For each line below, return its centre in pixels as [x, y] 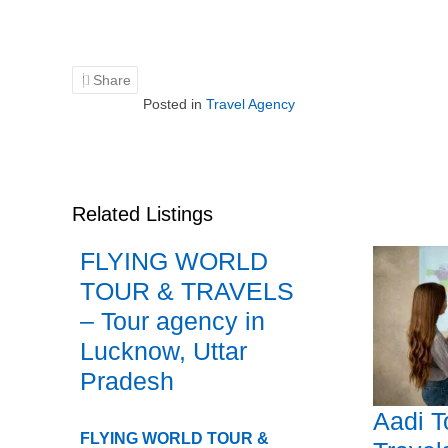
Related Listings [142, 214]
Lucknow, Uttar [163, 351]
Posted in [174, 104]
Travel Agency [250, 104]
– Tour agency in [172, 321]
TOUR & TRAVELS [187, 291]
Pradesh [127, 381]
